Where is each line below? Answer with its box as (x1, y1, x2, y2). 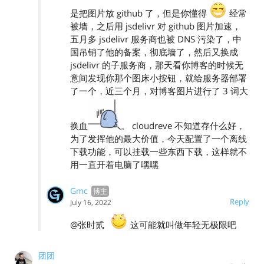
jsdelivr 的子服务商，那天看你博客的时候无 (70, 58, 243, 71)
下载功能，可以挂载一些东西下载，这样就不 (70, 145, 247, 157)
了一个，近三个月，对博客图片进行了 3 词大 (70, 84, 248, 97)
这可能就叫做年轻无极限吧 (128, 218, 236, 230)
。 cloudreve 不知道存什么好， (121, 119, 245, 131)
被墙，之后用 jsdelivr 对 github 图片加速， (70, 19, 241, 32)
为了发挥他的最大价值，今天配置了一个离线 (70, 132, 247, 144)
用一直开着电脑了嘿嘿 (70, 158, 159, 170)
